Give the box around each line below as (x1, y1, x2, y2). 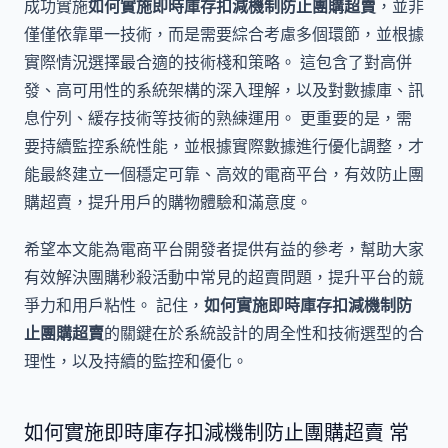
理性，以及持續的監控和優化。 (24, 350, 248, 373)
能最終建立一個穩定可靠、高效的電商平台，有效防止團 (24, 162, 424, 185)
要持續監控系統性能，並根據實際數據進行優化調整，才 (24, 134, 424, 157)
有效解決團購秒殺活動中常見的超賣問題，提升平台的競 (24, 266, 424, 289)
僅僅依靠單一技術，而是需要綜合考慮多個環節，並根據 (24, 22, 424, 45)
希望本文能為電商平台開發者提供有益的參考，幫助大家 (24, 238, 424, 261)
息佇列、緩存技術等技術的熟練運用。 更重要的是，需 (24, 106, 412, 129)
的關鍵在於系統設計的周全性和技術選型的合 (104, 322, 424, 345)
